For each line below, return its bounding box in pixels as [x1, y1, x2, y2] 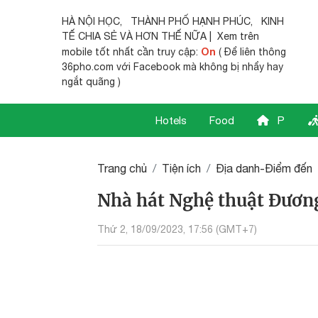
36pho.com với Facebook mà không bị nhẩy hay [62, 61, 283, 72]
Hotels [155, 114, 187, 126]
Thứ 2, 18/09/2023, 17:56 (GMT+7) [97, 223, 257, 235]
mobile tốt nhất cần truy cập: [62, 46, 201, 57]
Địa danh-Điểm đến [216, 162, 312, 175]
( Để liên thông [216, 46, 286, 57]
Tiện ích [162, 162, 201, 175]
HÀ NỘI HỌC [62, 16, 120, 27]
